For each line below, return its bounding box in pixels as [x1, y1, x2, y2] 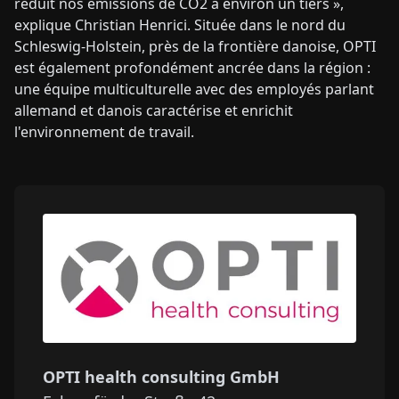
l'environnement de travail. [14, 122, 194, 142]
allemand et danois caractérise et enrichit [14, 101, 293, 121]
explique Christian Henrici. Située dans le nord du [14, 15, 346, 36]
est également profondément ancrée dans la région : [14, 58, 370, 78]
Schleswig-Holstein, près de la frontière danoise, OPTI [14, 37, 376, 57]
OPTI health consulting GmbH [43, 366, 280, 388]
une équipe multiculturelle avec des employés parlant [14, 79, 374, 100]
